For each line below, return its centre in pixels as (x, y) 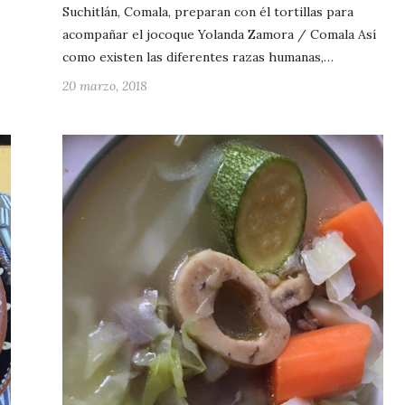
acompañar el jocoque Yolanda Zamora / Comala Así (219, 35)
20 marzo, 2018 (105, 86)
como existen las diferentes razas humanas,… (198, 57)
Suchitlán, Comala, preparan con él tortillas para (208, 12)
